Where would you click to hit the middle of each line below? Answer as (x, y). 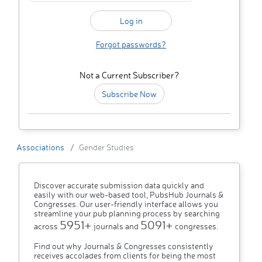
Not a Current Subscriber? (129, 75)
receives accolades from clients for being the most (125, 256)
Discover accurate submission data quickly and (119, 185)
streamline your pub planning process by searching (127, 213)
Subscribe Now (129, 94)
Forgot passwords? (131, 44)
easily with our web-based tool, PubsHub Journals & (129, 195)
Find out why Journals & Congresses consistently (124, 246)
